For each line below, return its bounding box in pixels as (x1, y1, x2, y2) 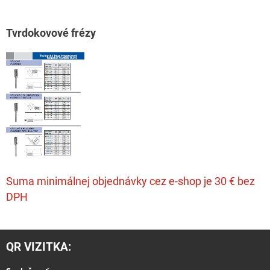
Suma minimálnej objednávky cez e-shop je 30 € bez (6, 175, 255, 188)
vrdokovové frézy (12, 27, 96, 40)
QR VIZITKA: (6, 240, 71, 254)
